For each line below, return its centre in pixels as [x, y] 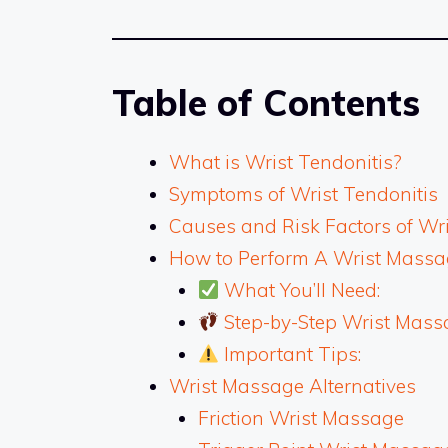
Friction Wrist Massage [300, 418]
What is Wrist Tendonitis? [285, 162]
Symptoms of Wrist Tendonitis [303, 194]
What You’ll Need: [300, 290]
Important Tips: [290, 354]
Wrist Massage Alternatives [292, 386]
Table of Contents [266, 103]
